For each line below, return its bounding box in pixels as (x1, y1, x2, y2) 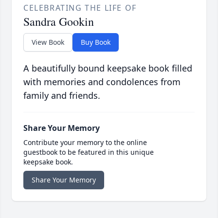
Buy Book (81, 37, 110, 47)
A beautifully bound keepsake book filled (23, 62, 192, 74)
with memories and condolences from (23, 75, 181, 88)
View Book (32, 37, 64, 47)
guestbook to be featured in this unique (23, 147, 154, 157)
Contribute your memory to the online (23, 137, 147, 147)
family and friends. (23, 89, 100, 101)
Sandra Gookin (23, 13, 94, 29)
